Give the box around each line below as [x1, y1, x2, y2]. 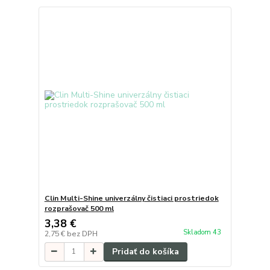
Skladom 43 [183, 227, 223, 237]
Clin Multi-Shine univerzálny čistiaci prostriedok [44, 193, 219, 203]
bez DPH [66, 228, 98, 239]
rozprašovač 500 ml [44, 203, 114, 213]
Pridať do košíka [111, 245, 179, 257]
